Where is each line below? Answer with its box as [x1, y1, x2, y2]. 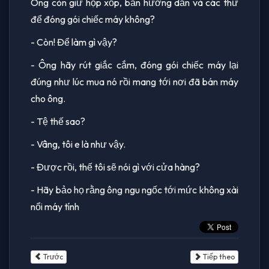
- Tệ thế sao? [31, 115, 85, 127]
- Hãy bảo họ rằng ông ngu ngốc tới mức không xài [31, 183, 238, 196]
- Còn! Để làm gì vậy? [31, 35, 117, 48]
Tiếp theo [201, 252, 235, 261]
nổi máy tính [31, 200, 79, 213]
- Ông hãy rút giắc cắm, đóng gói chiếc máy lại [31, 58, 238, 71]
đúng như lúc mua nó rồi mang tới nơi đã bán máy [31, 75, 238, 88]
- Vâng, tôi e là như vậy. [31, 138, 125, 150]
